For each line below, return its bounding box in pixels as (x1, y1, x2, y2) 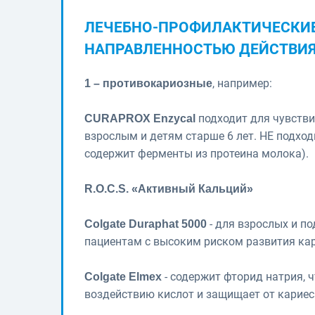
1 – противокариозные (84, 77, 212, 89)
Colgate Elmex (84, 270, 162, 283)
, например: (212, 76, 272, 90)
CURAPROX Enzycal (84, 112, 195, 124)
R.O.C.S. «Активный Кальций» (84, 182, 256, 195)
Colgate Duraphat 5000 (84, 217, 207, 230)
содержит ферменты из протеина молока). (84, 146, 309, 160)
